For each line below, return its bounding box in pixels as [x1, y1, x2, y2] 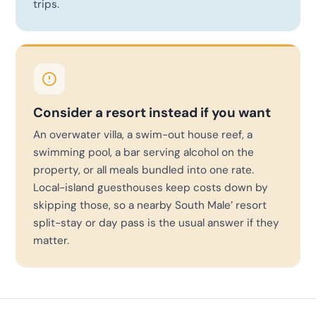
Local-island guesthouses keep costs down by [33, 180, 268, 195]
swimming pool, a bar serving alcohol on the [33, 145, 254, 159]
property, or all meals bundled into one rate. [33, 162, 254, 177]
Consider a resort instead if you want [33, 104, 271, 122]
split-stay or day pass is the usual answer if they [33, 215, 279, 230]
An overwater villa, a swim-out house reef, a [33, 127, 253, 142]
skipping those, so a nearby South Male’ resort [33, 197, 267, 212]
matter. [33, 233, 69, 248]
